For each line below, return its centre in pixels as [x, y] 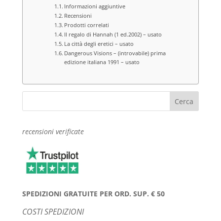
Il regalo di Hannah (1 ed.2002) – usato [113, 34]
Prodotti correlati [87, 25]
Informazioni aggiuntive [95, 6]
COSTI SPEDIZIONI [53, 211]
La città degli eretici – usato [99, 43]
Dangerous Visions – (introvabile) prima [115, 53]
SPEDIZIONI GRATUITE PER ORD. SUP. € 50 [93, 193]
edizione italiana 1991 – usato [102, 62]
